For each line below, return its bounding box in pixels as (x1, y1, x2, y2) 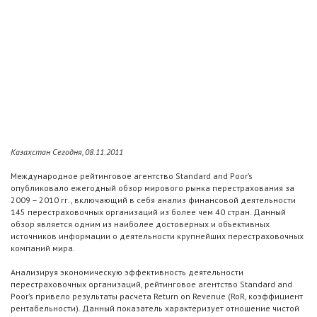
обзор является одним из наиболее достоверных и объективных (11, 219, 270, 230)
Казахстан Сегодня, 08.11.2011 (11, 146, 123, 158)
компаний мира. (11, 243, 75, 254)
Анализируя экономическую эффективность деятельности (11, 267, 243, 278)
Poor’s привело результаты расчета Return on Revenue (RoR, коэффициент (11, 291, 303, 302)
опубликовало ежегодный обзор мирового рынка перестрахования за (11, 183, 294, 194)
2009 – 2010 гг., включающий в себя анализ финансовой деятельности (11, 195, 296, 206)
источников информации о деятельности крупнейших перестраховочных (11, 231, 304, 242)
